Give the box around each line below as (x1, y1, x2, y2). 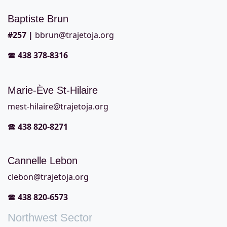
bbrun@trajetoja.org (35, 29, 114, 41)
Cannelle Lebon (8, 155, 78, 167)
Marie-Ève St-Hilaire (8, 85, 98, 96)
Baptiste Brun (8, 13, 68, 25)
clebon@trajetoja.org (8, 171, 89, 183)
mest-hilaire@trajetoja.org (8, 101, 108, 112)
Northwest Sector (8, 211, 92, 224)
